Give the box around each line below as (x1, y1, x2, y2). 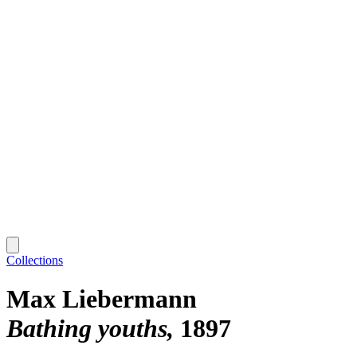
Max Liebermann (6, 284, 197, 314)
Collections (6, 253, 63, 267)
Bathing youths (6, 314, 167, 343)
